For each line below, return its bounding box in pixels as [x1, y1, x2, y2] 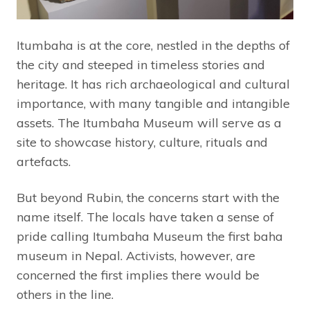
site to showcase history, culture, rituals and [17, 134, 268, 151]
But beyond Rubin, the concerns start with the [17, 190, 280, 206]
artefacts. [17, 154, 74, 170]
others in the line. [17, 286, 113, 303]
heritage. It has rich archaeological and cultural [17, 76, 290, 93]
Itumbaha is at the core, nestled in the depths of [17, 37, 290, 54]
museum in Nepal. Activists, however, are [17, 248, 255, 264]
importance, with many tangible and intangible [17, 95, 290, 112]
